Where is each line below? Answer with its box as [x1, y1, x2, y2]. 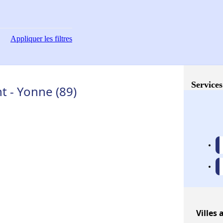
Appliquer [10, 34, 42, 43]
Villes [196, 208, 217, 219]
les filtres [42, 34, 72, 43]
